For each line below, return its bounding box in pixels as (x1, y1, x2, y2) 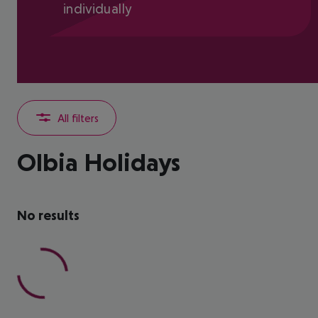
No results (17, 207, 79, 223)
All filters (57, 111, 99, 124)
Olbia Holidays (17, 148, 180, 177)
